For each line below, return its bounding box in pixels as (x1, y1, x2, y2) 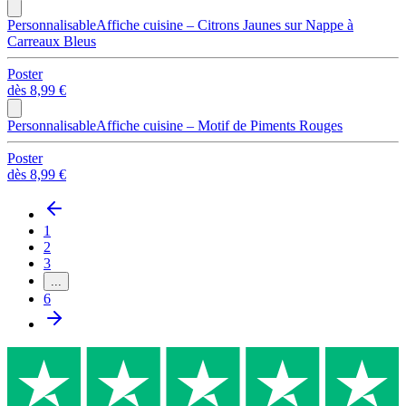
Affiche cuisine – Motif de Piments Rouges (96, 117, 343, 133)
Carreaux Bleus (7, 33, 96, 49)
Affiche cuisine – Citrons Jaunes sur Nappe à (96, 16, 353, 33)
